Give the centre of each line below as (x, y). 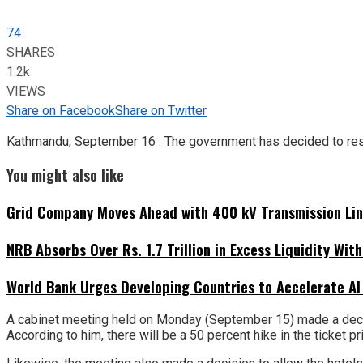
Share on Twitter (161, 111)
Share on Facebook (61, 111)
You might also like (65, 175)
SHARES (31, 52)
